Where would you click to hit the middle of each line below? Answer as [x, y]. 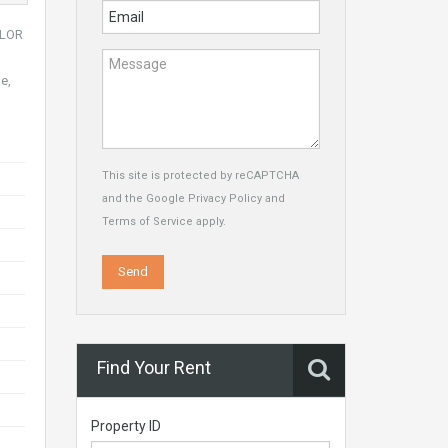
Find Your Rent [154, 367]
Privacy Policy [225, 198]
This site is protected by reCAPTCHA [200, 175]
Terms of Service [147, 221]
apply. [209, 221]
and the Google [145, 198]
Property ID [126, 426]
